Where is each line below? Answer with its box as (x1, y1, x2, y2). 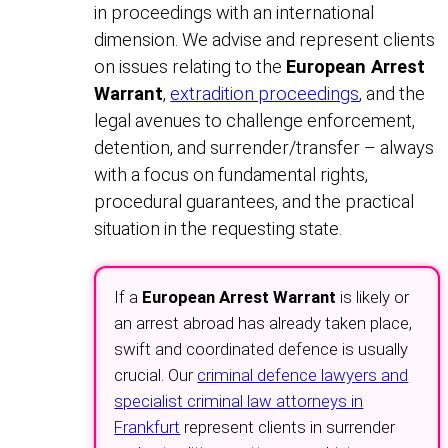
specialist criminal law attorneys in (114, 390, 364, 411)
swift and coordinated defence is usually (114, 338, 409, 359)
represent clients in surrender (180, 416, 396, 437)
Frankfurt (114, 416, 181, 437)
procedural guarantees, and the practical (94, 190, 415, 212)
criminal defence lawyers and (197, 364, 409, 385)
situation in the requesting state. (94, 217, 343, 239)
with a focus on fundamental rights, (94, 163, 369, 185)
